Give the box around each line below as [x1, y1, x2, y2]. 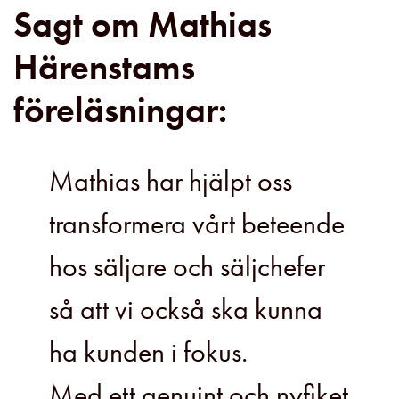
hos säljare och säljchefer [49, 248, 325, 286]
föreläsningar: [13, 87, 227, 134]
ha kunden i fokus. [49, 334, 248, 371]
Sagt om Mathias [13, 2, 272, 48]
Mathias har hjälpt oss [49, 163, 292, 200]
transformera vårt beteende [49, 206, 345, 243]
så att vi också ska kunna [49, 291, 322, 329]
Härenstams [13, 45, 195, 91]
